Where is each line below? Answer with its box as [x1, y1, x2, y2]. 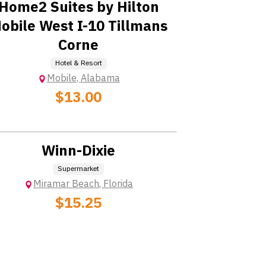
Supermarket [58, 163, 99, 175]
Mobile [46, 71, 77, 87]
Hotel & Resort [55, 58, 102, 69]
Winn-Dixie [42, 140, 115, 163]
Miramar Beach [33, 176, 99, 192]
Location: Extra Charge [31, 107, 126, 121]
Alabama [80, 71, 120, 87]
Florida [103, 176, 133, 192]
